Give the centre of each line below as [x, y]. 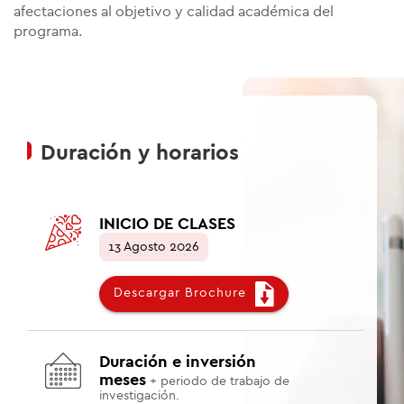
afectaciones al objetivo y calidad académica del [174, 11]
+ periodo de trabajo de [218, 381]
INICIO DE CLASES [167, 223]
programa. [48, 31]
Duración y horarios [140, 153]
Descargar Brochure [184, 294]
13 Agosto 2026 [154, 247]
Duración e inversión [178, 361]
